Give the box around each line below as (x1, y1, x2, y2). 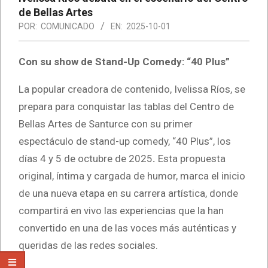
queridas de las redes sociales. (19, 239, 158, 251)
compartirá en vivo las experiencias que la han (19, 204, 224, 217)
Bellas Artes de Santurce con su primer (19, 117, 193, 130)
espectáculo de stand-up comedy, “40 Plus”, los (19, 135, 231, 147)
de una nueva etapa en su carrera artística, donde (19, 187, 238, 199)
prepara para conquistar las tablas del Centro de (19, 100, 234, 112)
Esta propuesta (156, 152, 226, 165)
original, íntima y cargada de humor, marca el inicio (19, 169, 245, 182)
